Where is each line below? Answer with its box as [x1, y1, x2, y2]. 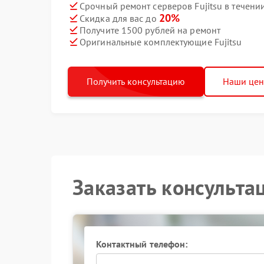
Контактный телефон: [95, 238, 188, 250]
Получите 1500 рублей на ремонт [80, 24, 220, 36]
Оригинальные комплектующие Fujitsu [80, 35, 242, 48]
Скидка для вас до [80, 12, 159, 24]
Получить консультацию [87, 75, 185, 87]
